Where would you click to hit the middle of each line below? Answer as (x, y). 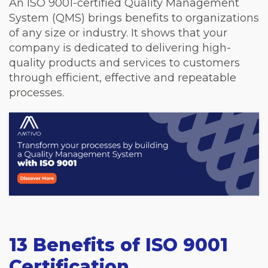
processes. (36, 93)
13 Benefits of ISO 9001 (118, 245)
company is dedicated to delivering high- (120, 48)
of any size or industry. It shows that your (118, 33)
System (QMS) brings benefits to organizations (134, 18)
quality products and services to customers (124, 63)
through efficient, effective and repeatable (123, 78)
